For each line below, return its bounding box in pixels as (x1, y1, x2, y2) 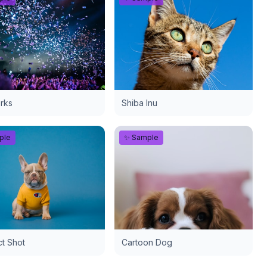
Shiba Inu (122, 98, 157, 108)
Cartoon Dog (122, 237, 172, 247)
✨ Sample (124, 133, 159, 142)
